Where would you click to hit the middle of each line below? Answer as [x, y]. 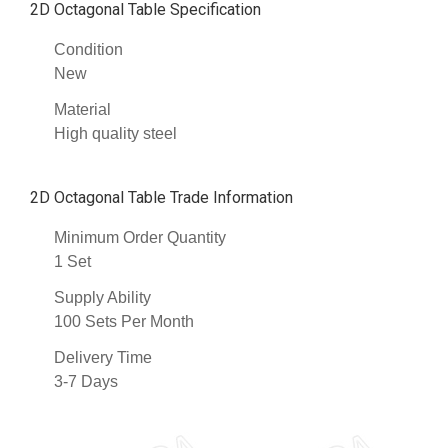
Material [82, 110]
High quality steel [115, 134]
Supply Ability [102, 298]
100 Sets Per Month [124, 322]
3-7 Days [86, 382]
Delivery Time [103, 358]
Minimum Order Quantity [140, 238]
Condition [88, 50]
